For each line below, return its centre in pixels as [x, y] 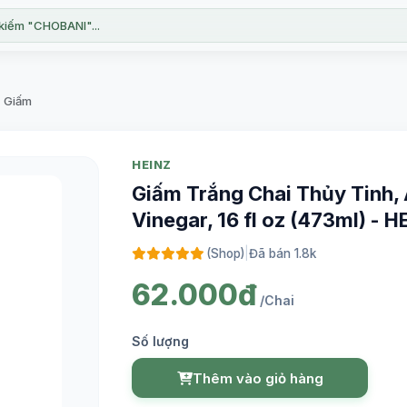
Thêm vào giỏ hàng [258, 378]
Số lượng [160, 341]
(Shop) [225, 253]
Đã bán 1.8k [283, 253]
